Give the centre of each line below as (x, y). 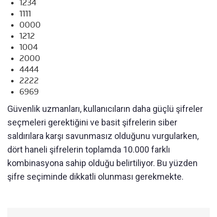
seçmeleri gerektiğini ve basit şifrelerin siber (92, 122)
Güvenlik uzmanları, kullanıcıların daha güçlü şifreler (105, 108)
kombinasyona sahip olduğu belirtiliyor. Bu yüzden (102, 163)
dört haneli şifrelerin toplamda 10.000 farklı (89, 149)
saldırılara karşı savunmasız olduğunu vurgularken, (103, 136)
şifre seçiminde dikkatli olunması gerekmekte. (95, 176)
